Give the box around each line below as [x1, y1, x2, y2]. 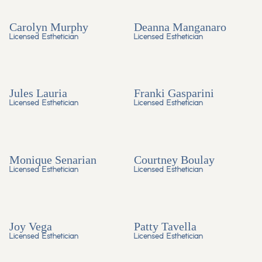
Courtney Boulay [133, 153, 215, 166]
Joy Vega [9, 219, 52, 233]
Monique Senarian [9, 153, 96, 166]
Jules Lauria [9, 87, 67, 100]
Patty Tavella [133, 219, 196, 233]
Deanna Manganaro [133, 20, 226, 33]
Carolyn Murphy [9, 20, 88, 33]
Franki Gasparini [133, 87, 214, 100]
